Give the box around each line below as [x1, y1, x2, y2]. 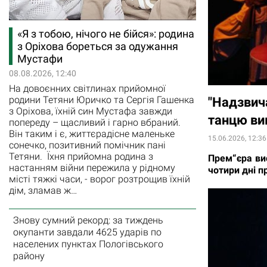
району [13, 250, 45, 262]
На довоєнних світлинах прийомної [9, 82, 166, 94]
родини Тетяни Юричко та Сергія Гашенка [9, 94, 194, 105]
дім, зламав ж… [9, 184, 77, 196]
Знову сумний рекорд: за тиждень [13, 214, 163, 226]
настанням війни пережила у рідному [9, 162, 175, 173]
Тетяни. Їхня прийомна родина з [9, 150, 153, 162]
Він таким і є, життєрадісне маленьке [9, 128, 175, 139]
